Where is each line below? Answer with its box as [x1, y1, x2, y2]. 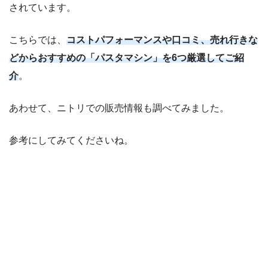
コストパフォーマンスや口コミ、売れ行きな [66, 35, 258, 45]
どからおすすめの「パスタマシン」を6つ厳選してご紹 [9, 53, 244, 63]
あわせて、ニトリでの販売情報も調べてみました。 [9, 103, 229, 114]
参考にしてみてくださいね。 [9, 135, 133, 146]
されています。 [9, 2, 76, 13]
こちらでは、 [9, 35, 66, 45]
